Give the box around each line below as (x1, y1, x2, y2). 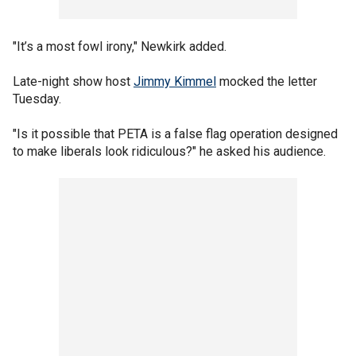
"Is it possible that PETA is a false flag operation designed (13, 126, 338, 141)
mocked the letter (216, 73, 317, 89)
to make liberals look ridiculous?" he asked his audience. (13, 143, 329, 159)
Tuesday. (13, 91, 64, 106)
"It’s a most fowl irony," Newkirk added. (13, 38, 230, 54)
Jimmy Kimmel (133, 73, 216, 89)
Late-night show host (13, 73, 133, 89)
